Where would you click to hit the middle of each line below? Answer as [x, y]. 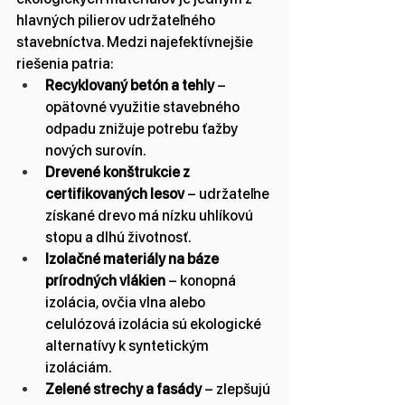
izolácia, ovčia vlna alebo [127, 302]
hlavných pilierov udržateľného [117, 20]
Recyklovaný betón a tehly [130, 85]
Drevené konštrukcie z [119, 172]
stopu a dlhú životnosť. [118, 237]
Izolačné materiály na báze [133, 259]
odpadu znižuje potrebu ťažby [143, 129]
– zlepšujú [237, 389]
